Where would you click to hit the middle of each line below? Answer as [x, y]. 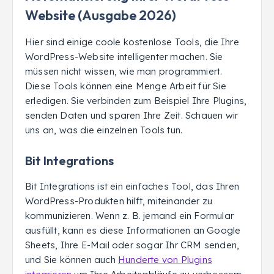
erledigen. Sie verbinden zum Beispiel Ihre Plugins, [136, 101]
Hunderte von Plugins [165, 260]
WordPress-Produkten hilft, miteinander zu [119, 201]
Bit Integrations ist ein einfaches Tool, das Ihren [132, 186]
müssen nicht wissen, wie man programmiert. [124, 71]
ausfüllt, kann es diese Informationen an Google [133, 230]
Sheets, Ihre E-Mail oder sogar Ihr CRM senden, [132, 245]
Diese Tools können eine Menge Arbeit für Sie [126, 86]
